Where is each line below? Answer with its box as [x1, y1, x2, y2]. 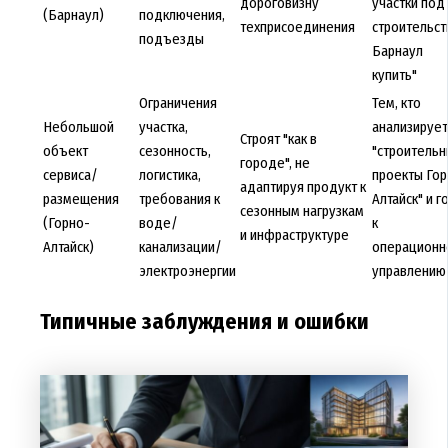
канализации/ [138, 237, 222, 256]
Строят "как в [239, 129, 317, 148]
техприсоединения [239, 17, 355, 36]
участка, [138, 117, 188, 136]
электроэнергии [138, 261, 236, 280]
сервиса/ [42, 165, 98, 184]
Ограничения [138, 93, 217, 112]
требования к [138, 189, 220, 208]
